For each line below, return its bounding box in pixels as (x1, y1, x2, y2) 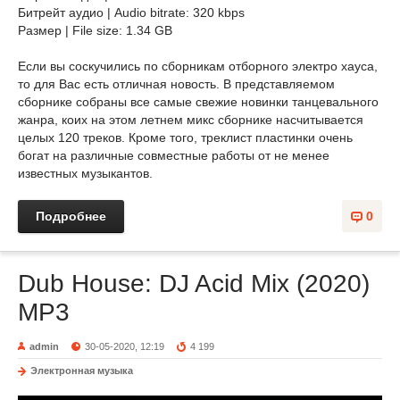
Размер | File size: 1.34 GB (18, 23, 172, 37)
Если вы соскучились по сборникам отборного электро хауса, (18, 59, 378, 73)
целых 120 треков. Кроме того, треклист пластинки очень (18, 130, 353, 145)
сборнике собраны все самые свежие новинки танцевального (18, 95, 379, 109)
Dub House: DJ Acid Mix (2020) (18, 270, 370, 297)
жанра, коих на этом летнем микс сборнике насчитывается (18, 112, 363, 127)
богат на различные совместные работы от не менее (18, 148, 329, 162)
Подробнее (36, 209, 106, 223)
